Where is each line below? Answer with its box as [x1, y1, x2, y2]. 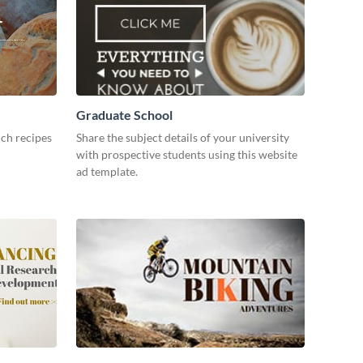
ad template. [76, 164, 138, 179]
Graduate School [76, 107, 173, 123]
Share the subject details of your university [76, 130, 289, 145]
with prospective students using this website [76, 147, 297, 162]
